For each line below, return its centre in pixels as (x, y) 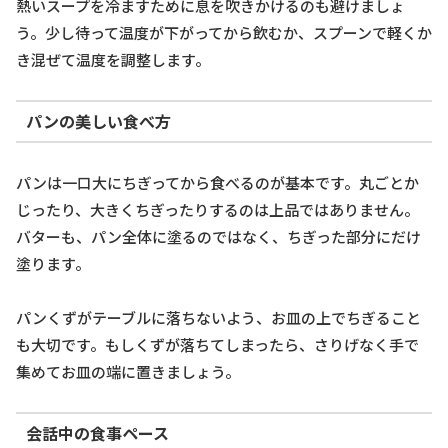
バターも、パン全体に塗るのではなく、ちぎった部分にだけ (218, 236)
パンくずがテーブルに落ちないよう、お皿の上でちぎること (218, 317)
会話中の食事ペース (97, 433)
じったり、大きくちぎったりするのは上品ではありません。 (217, 209)
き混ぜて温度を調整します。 (113, 59)
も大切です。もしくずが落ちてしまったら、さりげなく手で (217, 344)
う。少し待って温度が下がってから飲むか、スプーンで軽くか (224, 32)
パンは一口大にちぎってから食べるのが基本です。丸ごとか (217, 182)
